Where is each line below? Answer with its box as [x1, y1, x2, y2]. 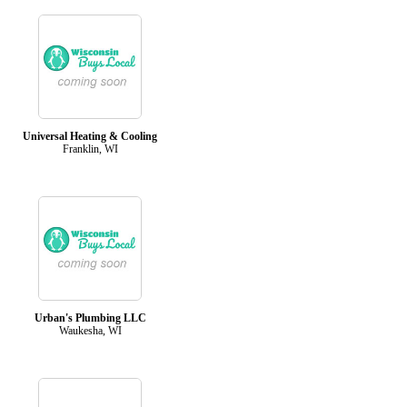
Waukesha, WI [58, 323, 122, 337]
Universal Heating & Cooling [23, 129, 157, 143]
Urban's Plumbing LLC [34, 311, 146, 324]
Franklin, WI [62, 142, 118, 155]
